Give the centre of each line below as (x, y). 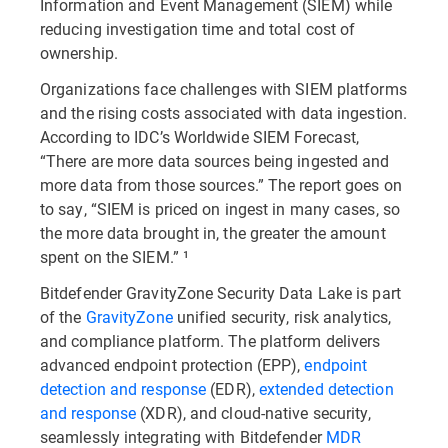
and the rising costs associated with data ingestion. (223, 112)
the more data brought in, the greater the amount (213, 232)
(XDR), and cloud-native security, (254, 412)
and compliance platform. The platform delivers (210, 340)
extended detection (326, 388)
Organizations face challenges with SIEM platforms (223, 88)
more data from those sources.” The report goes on (221, 184)
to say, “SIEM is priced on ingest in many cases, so (220, 208)
